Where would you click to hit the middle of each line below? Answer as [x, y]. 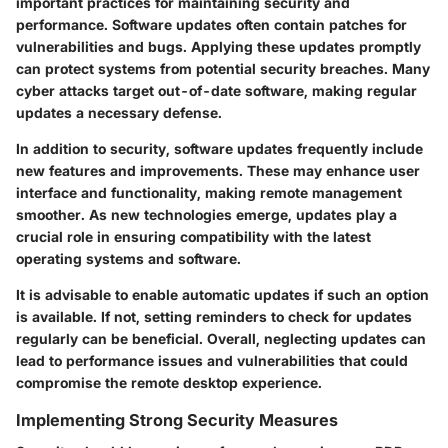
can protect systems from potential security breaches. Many [223, 69]
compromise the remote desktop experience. [169, 383]
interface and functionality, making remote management [209, 193]
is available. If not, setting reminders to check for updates [214, 317]
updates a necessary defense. [119, 113]
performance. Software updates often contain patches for [211, 25]
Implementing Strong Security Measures [177, 420]
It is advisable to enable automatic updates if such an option [222, 295]
